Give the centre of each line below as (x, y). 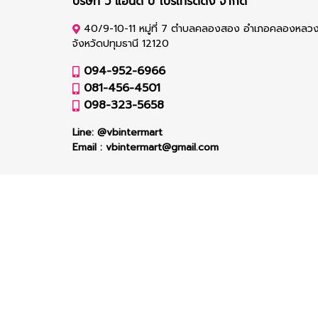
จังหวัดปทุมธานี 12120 (121, 44)
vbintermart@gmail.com (162, 147)
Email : (89, 147)
